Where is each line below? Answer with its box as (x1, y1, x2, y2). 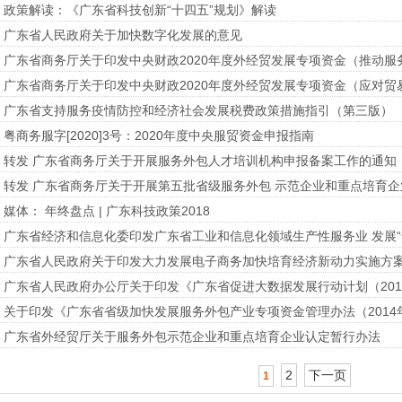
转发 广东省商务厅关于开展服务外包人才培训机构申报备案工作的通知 (3, 153, 397, 168)
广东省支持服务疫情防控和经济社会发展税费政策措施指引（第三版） (3, 103, 393, 118)
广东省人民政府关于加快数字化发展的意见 (3, 28, 242, 42)
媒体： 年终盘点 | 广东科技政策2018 (3, 204, 210, 218)
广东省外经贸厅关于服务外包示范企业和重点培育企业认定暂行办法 (3, 329, 380, 344)
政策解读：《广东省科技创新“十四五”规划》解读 (3, 3, 276, 17)
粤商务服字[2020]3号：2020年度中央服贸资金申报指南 (3, 128, 314, 143)
